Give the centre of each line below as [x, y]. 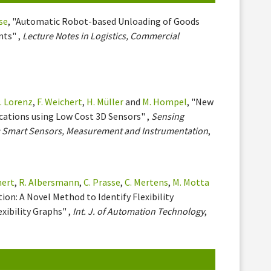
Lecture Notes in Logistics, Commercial [101, 35]
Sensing [168, 116]
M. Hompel [165, 101]
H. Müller [105, 101]
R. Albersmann [49, 182]
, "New [201, 101]
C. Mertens [147, 182]
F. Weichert [60, 101]
